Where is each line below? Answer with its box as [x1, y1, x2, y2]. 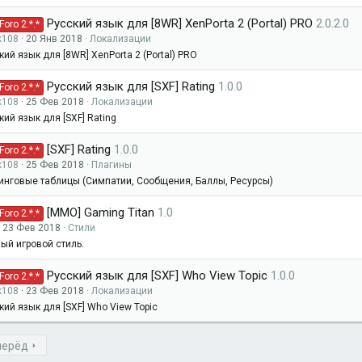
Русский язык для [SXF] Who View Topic [47, 268, 268, 283]
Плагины [91, 159, 132, 170]
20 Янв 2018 [26, 33, 82, 44]
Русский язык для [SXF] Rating [47, 79, 216, 94]
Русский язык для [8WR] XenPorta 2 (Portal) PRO [47, 16, 314, 31]
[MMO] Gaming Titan [47, 205, 155, 220]
